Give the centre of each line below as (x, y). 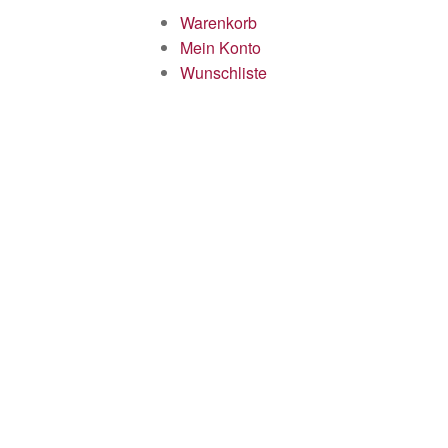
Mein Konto (220, 47)
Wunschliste (223, 72)
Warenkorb (218, 22)
